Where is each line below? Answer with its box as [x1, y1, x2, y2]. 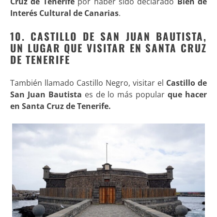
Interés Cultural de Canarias [10, 8, 119, 19]
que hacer [168, 89, 207, 100]
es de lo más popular [81, 89, 168, 100]
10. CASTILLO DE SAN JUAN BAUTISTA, [10, 29, 207, 44]
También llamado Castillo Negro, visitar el [10, 77, 167, 89]
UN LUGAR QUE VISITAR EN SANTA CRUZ [10, 40, 207, 56]
